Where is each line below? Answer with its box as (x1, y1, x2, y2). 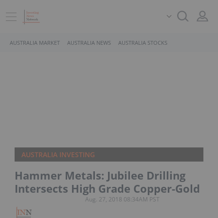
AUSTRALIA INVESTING (21, 150, 95, 159)
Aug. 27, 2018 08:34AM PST (85, 195, 160, 203)
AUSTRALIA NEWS (67, 39, 111, 46)
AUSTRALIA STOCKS (118, 39, 167, 46)
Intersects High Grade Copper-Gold (15, 181, 200, 196)
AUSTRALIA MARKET (10, 39, 60, 46)
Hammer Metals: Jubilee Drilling (15, 168, 185, 182)
